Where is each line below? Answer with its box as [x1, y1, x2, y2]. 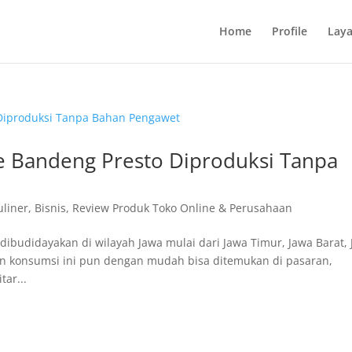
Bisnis [35, 200, 67, 215]
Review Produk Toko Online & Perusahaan [72, 200, 293, 215]
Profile [272, 24, 307, 38]
